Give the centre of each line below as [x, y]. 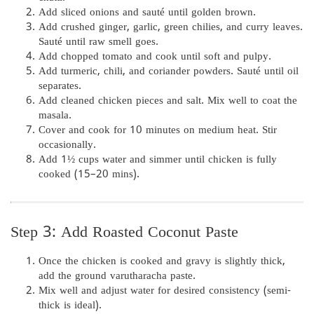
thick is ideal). [70, 306]
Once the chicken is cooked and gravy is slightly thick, [162, 261]
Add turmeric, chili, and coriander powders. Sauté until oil [169, 71]
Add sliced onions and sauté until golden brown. [147, 13]
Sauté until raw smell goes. [98, 42]
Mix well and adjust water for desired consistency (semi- [165, 291]
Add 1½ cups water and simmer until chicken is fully [158, 160]
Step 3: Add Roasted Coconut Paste [124, 233]
